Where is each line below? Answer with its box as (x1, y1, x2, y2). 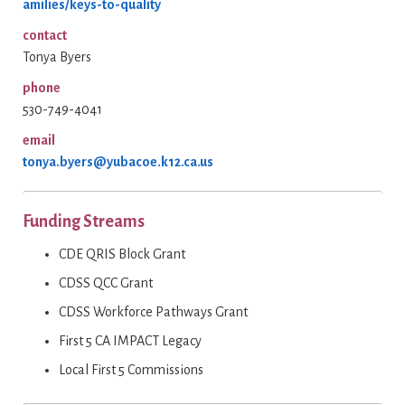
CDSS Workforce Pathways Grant (59, 305, 248, 319)
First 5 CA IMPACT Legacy (59, 334, 202, 348)
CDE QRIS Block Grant (59, 247, 185, 261)
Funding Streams (23, 212, 145, 231)
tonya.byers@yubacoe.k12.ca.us (23, 155, 213, 169)
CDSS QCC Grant (59, 276, 153, 290)
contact (23, 28, 67, 42)
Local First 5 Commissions (59, 363, 203, 377)
